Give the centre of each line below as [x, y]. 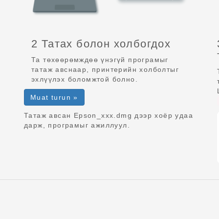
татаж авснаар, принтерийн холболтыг [105, 69]
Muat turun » [54, 97]
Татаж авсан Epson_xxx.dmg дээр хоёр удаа [109, 115]
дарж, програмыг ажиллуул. [77, 125]
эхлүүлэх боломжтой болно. [85, 79]
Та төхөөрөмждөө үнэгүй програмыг [100, 59]
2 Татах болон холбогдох [101, 44]
